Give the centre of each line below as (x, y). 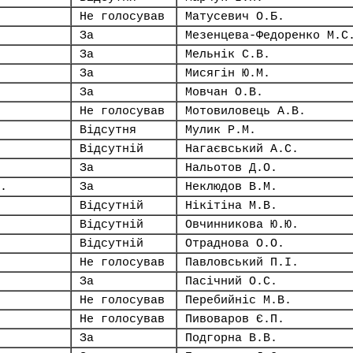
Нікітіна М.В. (231, 206)
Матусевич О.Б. (235, 17)
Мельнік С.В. (228, 54)
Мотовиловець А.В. (245, 111)
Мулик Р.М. (221, 130)
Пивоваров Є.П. (235, 319)
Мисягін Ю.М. (228, 73)
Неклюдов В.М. (231, 187)
